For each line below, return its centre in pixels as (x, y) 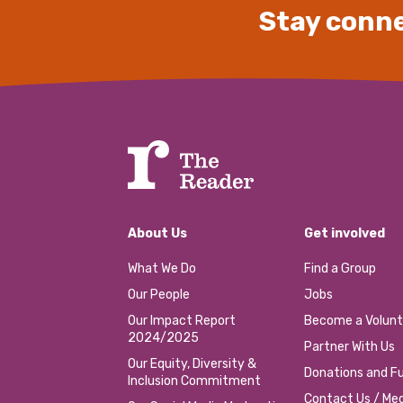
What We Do (162, 269)
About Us (157, 234)
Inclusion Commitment (194, 381)
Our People (159, 295)
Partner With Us (350, 347)
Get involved (345, 234)
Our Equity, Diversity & (192, 364)
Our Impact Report (182, 321)
